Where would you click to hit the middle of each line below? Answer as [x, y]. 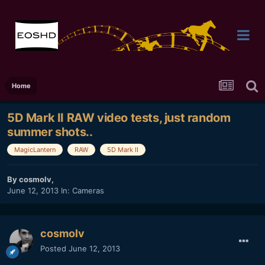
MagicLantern [35, 150]
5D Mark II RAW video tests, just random [119, 118]
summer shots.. [50, 132]
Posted [54, 249]
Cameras [88, 191]
